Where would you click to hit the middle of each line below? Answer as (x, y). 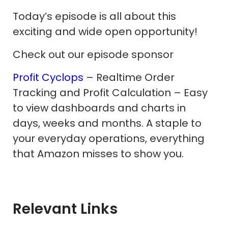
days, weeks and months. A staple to (107, 123)
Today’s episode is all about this (94, 16)
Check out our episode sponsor (93, 54)
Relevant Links (65, 209)
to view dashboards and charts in (99, 108)
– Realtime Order (129, 77)
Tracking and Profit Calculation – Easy (110, 92)
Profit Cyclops (48, 77)
